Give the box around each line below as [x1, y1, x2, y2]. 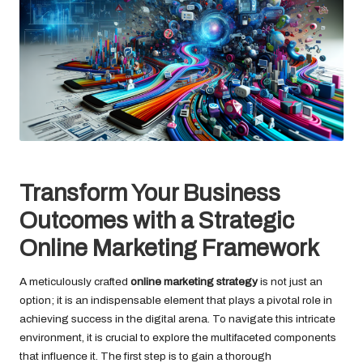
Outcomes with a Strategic [19, 207, 294, 233]
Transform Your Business [19, 180, 280, 206]
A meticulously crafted [19, 275, 130, 288]
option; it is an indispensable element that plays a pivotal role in [19, 293, 332, 306]
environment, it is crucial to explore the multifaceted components [19, 331, 336, 344]
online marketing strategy [130, 275, 258, 288]
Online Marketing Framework [19, 235, 319, 261]
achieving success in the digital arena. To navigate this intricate [19, 312, 335, 325]
